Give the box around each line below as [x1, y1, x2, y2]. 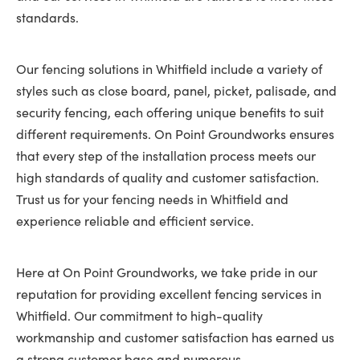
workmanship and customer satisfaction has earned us [16, 329, 334, 346]
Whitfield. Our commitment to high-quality [16, 307, 263, 324]
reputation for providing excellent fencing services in [16, 285, 321, 302]
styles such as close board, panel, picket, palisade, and [16, 82, 337, 99]
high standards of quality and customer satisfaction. [16, 169, 319, 186]
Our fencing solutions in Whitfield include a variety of [16, 60, 322, 77]
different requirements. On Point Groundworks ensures [16, 125, 334, 142]
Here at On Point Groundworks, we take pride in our [16, 264, 317, 280]
